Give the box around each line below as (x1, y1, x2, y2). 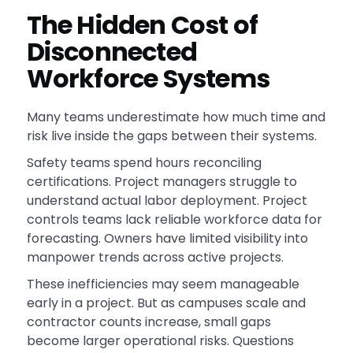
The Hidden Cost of (26, 7, 258, 43)
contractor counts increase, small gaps (26, 313, 271, 332)
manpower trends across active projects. (26, 248, 284, 267)
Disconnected (26, 34, 197, 70)
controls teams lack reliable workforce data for (26, 210, 322, 229)
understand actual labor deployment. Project (26, 191, 307, 210)
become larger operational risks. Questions (26, 332, 294, 351)
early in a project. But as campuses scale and (26, 294, 306, 313)
